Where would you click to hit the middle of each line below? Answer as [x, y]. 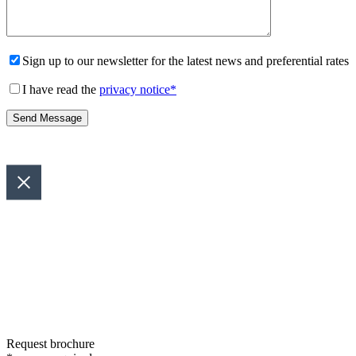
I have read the [61, 89]
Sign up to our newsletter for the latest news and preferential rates [186, 61]
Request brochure [50, 344]
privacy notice [135, 89]
